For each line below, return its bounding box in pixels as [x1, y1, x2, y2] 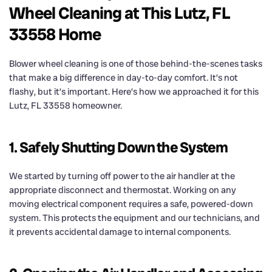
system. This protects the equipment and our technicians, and [9, 211, 260, 224]
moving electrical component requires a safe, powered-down [9, 197, 253, 210]
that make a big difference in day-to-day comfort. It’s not [9, 71, 238, 84]
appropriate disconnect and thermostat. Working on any [9, 183, 236, 196]
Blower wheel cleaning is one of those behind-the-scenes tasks [9, 57, 262, 70]
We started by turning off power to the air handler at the [9, 169, 235, 182]
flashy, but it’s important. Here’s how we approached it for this [9, 85, 259, 98]
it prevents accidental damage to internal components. [9, 225, 231, 238]
